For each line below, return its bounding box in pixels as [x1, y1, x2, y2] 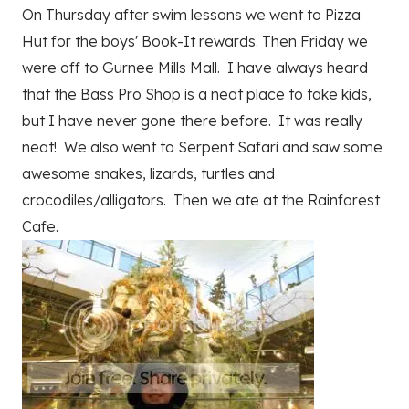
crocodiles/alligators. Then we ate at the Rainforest [22, 191, 380, 210]
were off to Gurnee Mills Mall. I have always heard [22, 58, 368, 78]
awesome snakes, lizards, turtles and [22, 164, 275, 184]
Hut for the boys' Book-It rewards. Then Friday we [22, 32, 368, 51]
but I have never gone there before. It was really [22, 111, 362, 131]
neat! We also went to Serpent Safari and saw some [22, 138, 383, 157]
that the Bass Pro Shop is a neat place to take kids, [22, 85, 372, 104]
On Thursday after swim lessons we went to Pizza [22, 5, 361, 25]
